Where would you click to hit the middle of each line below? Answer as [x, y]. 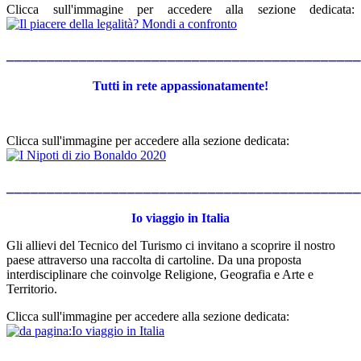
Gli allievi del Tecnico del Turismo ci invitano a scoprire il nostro [171, 245]
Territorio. [32, 288]
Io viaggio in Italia [180, 218]
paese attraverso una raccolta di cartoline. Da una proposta [154, 259]
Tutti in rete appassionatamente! [180, 86]
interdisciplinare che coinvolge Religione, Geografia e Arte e [160, 274]
